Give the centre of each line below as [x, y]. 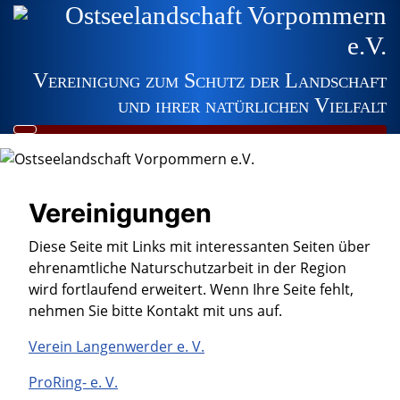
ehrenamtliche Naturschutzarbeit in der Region [187, 268]
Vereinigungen [120, 213]
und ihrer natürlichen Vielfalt [252, 105]
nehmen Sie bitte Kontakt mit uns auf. [155, 311]
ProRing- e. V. [73, 382]
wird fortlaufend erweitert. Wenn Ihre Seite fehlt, [191, 289]
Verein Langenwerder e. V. [117, 346]
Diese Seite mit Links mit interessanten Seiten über [200, 246]
